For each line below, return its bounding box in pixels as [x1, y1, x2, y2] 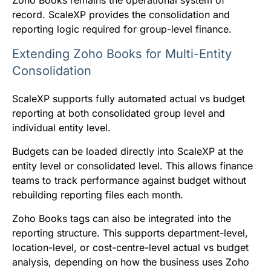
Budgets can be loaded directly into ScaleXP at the [12, 145, 243, 157]
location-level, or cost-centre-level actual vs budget [12, 241, 249, 253]
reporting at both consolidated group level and [12, 106, 225, 119]
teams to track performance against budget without [12, 174, 246, 186]
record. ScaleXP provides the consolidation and [12, 8, 230, 21]
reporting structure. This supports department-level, [12, 226, 248, 239]
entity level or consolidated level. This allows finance [12, 159, 253, 172]
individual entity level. [12, 121, 111, 134]
